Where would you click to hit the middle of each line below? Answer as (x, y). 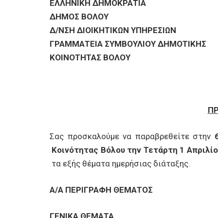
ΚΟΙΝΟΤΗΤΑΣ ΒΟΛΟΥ (90, 57)
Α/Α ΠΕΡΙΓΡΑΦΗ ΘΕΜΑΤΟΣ (101, 190)
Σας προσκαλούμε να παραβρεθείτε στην (132, 136)
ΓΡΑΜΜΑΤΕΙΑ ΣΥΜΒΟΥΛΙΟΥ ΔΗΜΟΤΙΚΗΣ (128, 44)
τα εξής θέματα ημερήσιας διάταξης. (120, 163)
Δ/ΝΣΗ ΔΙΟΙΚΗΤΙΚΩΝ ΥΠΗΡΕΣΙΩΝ (113, 30)
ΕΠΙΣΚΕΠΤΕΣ (29, 33)
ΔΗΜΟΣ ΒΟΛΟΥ (79, 17)
